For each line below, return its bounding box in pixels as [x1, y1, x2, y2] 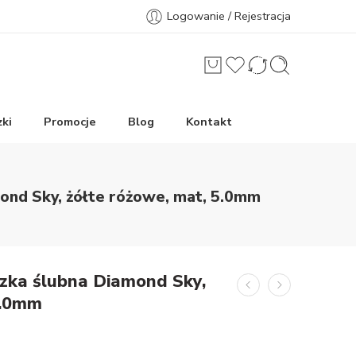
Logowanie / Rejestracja [167, 8, 291, 24]
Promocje [44, 114, 96, 130]
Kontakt [186, 114, 232, 130]
